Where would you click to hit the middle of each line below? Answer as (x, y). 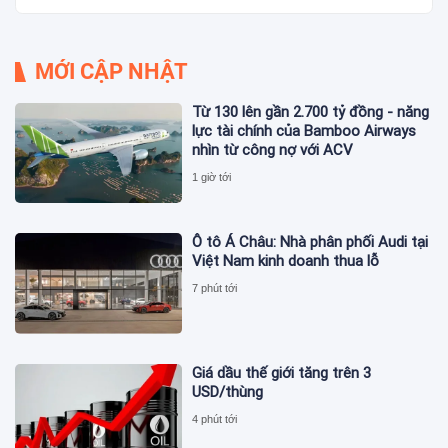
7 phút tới (215, 288)
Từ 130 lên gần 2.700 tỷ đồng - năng (311, 112)
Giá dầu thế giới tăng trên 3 (282, 372)
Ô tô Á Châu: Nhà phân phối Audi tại (310, 242)
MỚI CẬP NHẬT (111, 72)
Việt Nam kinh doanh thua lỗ (286, 261)
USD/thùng (228, 391)
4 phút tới (215, 418)
